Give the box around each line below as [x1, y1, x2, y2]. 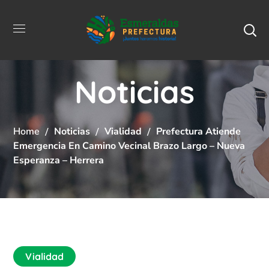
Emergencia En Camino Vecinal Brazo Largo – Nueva [13, 139, 246, 153]
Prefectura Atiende [156, 124, 241, 138]
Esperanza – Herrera [13, 153, 104, 167]
